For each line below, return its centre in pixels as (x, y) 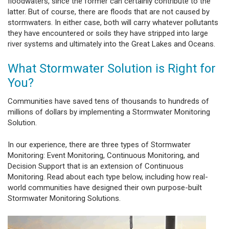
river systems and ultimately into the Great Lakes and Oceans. (111, 44)
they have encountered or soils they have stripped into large (108, 33)
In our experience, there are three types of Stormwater (99, 145)
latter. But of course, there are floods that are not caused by (109, 12)
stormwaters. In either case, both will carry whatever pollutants (113, 23)
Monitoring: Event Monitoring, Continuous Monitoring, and (104, 156)
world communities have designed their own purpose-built (105, 188)
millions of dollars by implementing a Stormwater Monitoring (109, 112)
